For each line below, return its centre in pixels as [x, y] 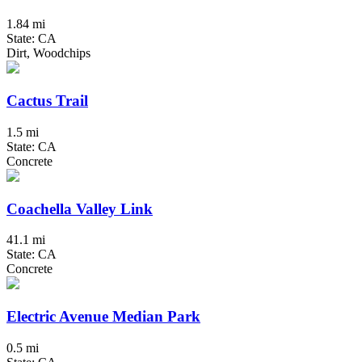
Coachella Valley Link [80, 208]
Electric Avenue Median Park [103, 317]
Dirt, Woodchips [48, 53]
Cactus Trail [47, 101]
